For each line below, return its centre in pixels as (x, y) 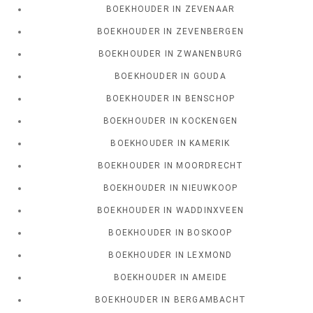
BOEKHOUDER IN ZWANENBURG (170, 54)
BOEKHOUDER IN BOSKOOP (170, 233)
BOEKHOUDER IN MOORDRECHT (170, 166)
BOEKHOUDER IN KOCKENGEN (170, 121)
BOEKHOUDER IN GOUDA (170, 77)
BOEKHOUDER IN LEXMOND (170, 255)
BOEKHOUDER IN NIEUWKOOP (170, 188)
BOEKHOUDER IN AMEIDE (170, 278)
